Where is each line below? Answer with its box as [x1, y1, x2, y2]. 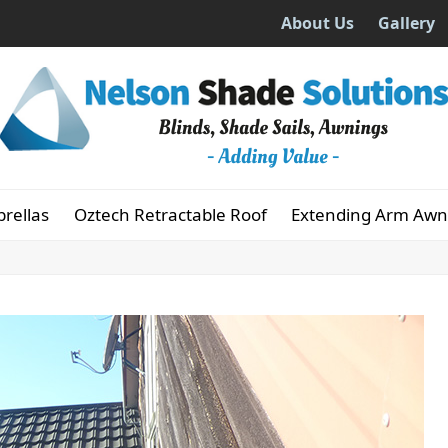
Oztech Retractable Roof [73, 203, 267, 226]
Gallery [378, 12, 435, 34]
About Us [281, 12, 354, 34]
